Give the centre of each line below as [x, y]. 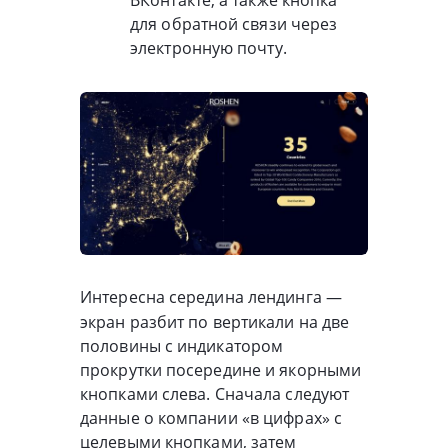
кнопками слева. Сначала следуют [215, 393]
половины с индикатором [182, 345]
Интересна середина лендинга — [211, 296]
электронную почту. [208, 47]
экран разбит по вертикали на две [215, 321]
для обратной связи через [234, 23]
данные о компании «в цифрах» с [211, 417]
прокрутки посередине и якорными [221, 369]
